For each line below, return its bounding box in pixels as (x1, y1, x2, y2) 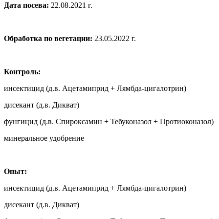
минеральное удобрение (4, 133, 84, 142)
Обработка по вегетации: (4, 34, 92, 43)
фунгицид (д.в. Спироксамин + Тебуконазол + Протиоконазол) (4, 117, 214, 126)
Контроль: (4, 67, 41, 76)
